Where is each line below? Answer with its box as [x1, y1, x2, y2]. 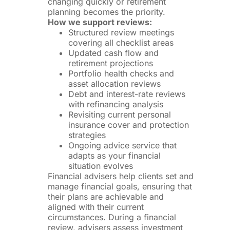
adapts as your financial [68, 150, 161, 161]
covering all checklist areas [68, 37, 174, 48]
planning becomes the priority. [47, 7, 165, 17]
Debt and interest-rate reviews [68, 89, 185, 100]
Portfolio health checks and [68, 68, 174, 79]
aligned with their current [47, 202, 144, 213]
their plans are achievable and [47, 191, 164, 202]
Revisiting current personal [68, 109, 171, 120]
